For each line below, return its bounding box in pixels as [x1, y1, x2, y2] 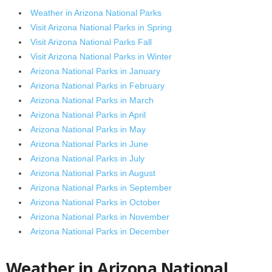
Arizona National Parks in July [30, 153, 144, 163]
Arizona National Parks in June [30, 138, 148, 149]
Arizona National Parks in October [30, 197, 160, 207]
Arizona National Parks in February [30, 80, 165, 90]
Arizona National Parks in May [30, 124, 146, 134]
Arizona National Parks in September [30, 182, 172, 192]
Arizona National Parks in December [30, 226, 169, 236]
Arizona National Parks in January [30, 66, 160, 76]
